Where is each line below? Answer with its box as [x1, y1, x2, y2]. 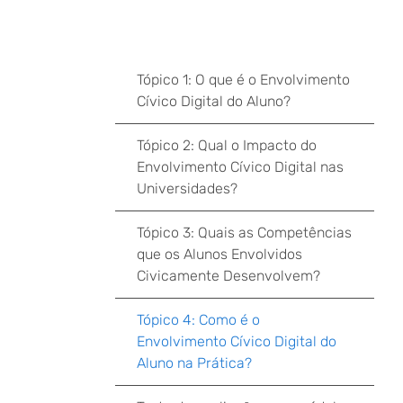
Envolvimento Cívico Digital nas [137, 158, 344, 175]
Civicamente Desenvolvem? [137, 267, 320, 284]
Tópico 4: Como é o [137, 311, 260, 328]
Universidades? [137, 180, 237, 197]
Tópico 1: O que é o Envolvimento [137, 71, 350, 88]
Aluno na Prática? [137, 354, 252, 372]
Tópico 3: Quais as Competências [137, 224, 352, 241]
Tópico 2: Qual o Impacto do [137, 137, 317, 154]
